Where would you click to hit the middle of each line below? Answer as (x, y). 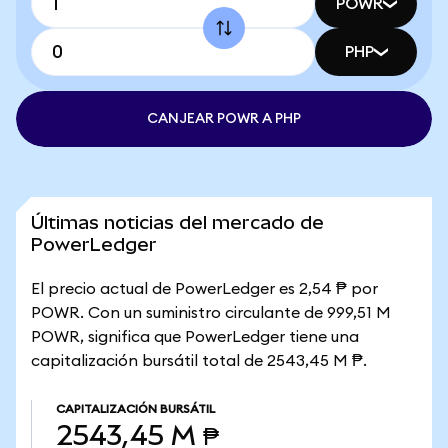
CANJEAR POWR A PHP (224, 119)
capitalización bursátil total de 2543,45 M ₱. (199, 361)
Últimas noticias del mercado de (177, 222)
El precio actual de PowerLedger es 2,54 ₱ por (204, 289)
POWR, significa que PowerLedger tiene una (195, 337)
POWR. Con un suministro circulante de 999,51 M (211, 313)
